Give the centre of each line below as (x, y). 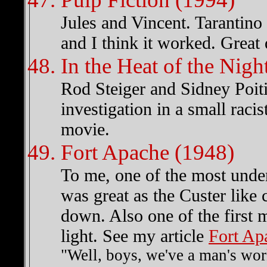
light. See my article (135, 236)
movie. (85, 129)
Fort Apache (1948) (148, 152)
